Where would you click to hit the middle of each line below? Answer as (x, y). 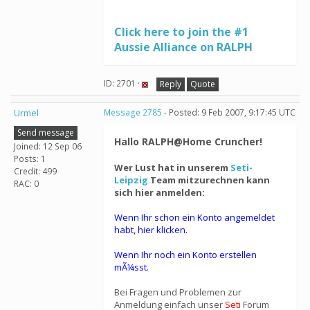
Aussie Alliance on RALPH (183, 47)
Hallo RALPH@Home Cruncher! (188, 142)
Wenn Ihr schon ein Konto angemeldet (194, 217)
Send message (46, 132)
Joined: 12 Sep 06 (48, 146)
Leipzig (131, 180)
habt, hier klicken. (151, 230)
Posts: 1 (30, 158)
